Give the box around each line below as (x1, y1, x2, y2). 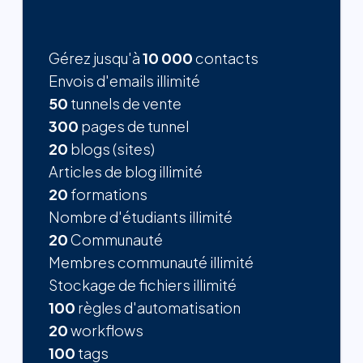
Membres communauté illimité (49, 253, 254, 272)
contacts (193, 49, 259, 68)
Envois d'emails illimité (49, 71, 201, 91)
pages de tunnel (79, 117, 190, 136)
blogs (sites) (68, 139, 156, 159)
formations (68, 185, 148, 204)
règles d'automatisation (75, 298, 241, 318)
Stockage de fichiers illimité (49, 275, 237, 295)
